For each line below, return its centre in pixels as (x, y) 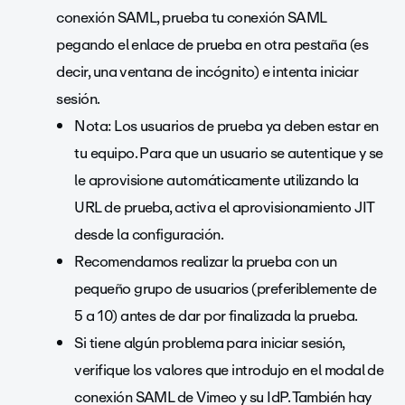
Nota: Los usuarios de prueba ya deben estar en (226, 126)
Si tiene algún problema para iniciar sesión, (209, 343)
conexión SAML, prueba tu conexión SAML (191, 18)
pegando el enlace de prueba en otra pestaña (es (212, 45)
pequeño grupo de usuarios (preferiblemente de (226, 289)
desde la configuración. (149, 235)
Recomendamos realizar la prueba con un (206, 262)
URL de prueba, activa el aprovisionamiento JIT (224, 207)
